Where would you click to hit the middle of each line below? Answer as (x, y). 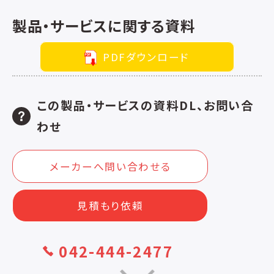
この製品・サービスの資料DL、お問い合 (146, 106)
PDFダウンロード (146, 57)
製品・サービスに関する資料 (104, 25)
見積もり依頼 (110, 206)
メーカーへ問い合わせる (110, 167)
